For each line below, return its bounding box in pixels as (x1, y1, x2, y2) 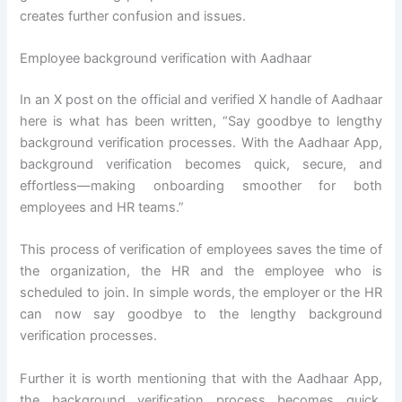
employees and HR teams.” (20, 198, 185, 215)
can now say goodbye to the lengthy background (20, 306, 382, 323)
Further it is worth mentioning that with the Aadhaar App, (20, 370, 382, 387)
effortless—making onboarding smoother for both (20, 177, 382, 194)
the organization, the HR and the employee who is (20, 263, 382, 280)
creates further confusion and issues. (20, 7, 247, 24)
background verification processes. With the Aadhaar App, (20, 134, 382, 151)
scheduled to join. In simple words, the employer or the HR (20, 284, 382, 301)
